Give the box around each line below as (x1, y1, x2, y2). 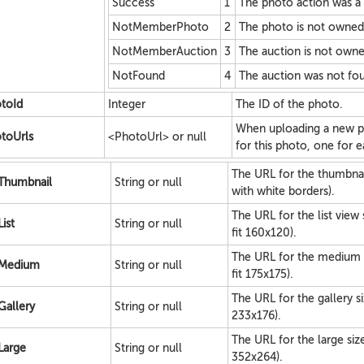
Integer (108, 98, 145, 110)
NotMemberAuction (112, 45, 217, 58)
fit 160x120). (232, 227, 297, 239)
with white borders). (232, 185, 335, 197)
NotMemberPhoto (112, 21, 209, 33)
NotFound (112, 70, 165, 82)
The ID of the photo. (236, 98, 343, 110)
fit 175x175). (232, 268, 293, 280)
